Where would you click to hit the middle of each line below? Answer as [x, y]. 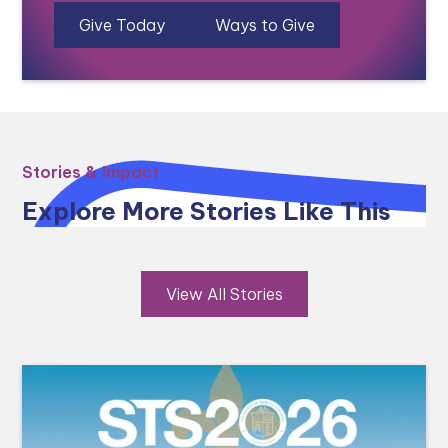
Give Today [122, 25]
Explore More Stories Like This [207, 211]
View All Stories [224, 294]
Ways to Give [265, 25]
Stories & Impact [91, 172]
